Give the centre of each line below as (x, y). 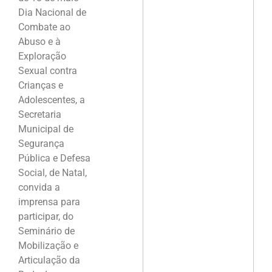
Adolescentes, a (52, 100)
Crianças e (41, 85)
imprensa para (49, 202)
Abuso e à (39, 41)
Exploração (42, 56)
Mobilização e (48, 245)
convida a (39, 187)
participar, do (46, 216)
